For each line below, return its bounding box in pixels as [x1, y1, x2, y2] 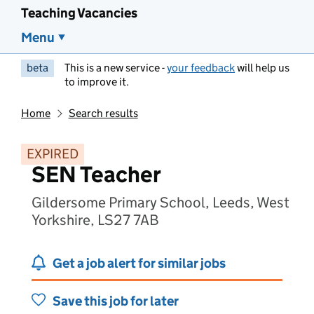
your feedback [167, 61, 235, 74]
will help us [235, 61, 289, 74]
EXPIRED [27, 146, 78, 162]
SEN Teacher [32, 161, 161, 189]
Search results [68, 107, 138, 120]
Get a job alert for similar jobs [53, 255, 226, 271]
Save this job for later [53, 293, 179, 309]
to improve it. [64, 75, 129, 88]
